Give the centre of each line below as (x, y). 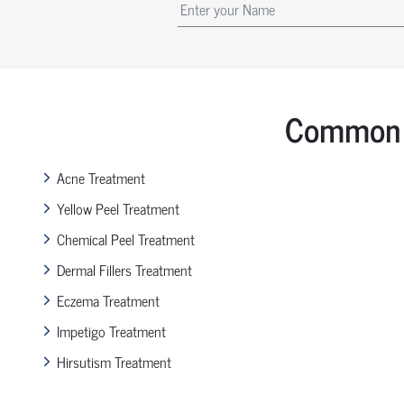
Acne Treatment (101, 177)
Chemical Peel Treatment (125, 239)
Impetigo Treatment (111, 331)
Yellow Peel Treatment (118, 208)
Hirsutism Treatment (114, 361)
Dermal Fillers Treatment (124, 269)
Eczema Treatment (108, 300)
